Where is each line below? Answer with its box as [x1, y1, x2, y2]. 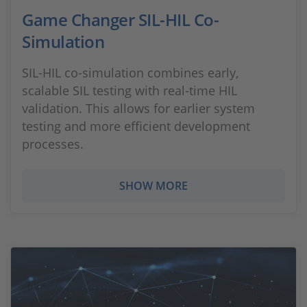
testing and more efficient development [22, 118, 250, 134]
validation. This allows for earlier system [22, 100, 255, 116]
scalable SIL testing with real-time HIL [22, 82, 237, 99]
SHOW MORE [119, 178, 188, 193]
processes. [22, 136, 84, 152]
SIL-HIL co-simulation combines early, [22, 64, 238, 81]
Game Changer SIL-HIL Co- [22, 8, 219, 31]
